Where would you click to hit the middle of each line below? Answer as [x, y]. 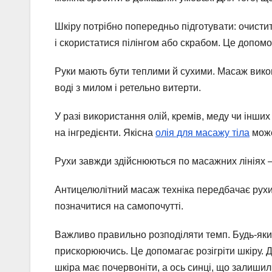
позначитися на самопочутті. [119, 206]
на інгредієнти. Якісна [105, 133]
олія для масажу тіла [202, 133]
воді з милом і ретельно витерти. [128, 88]
